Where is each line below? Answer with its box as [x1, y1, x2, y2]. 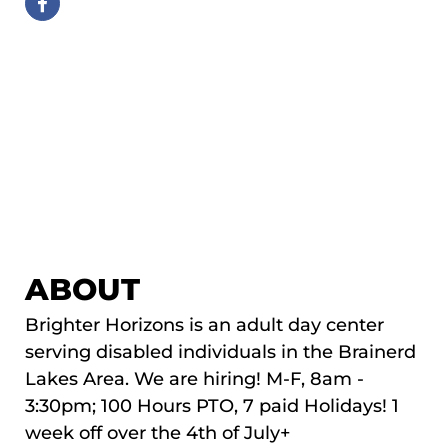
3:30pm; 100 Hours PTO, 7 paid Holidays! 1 [25, 394, 399, 417]
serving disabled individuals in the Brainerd [25, 340, 416, 363]
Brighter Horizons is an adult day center [25, 313, 384, 336]
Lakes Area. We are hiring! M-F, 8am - [25, 367, 364, 390]
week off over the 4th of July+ [25, 421, 290, 444]
